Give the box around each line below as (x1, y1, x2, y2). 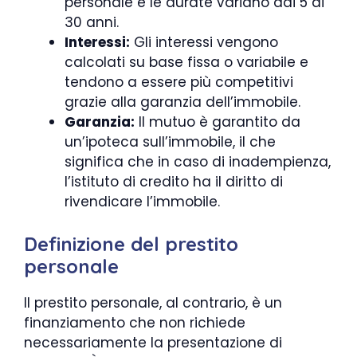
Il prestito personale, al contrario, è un (24, 292, 282, 312)
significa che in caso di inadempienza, (65, 152, 331, 171)
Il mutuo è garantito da (135, 112, 300, 131)
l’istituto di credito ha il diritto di (65, 172, 283, 191)
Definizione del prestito (24, 231, 238, 256)
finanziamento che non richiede (24, 312, 245, 332)
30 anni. (65, 13, 119, 32)
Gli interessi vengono (130, 33, 278, 52)
